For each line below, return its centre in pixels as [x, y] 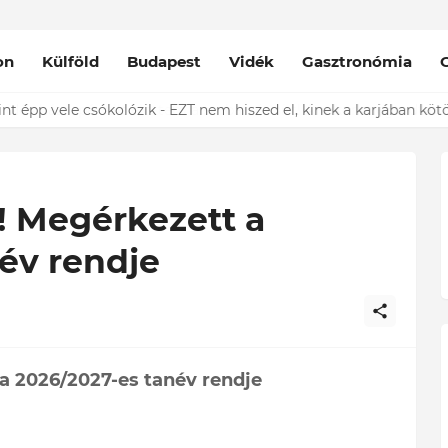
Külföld [71, 61]
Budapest [164, 61]
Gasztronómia [357, 61]
